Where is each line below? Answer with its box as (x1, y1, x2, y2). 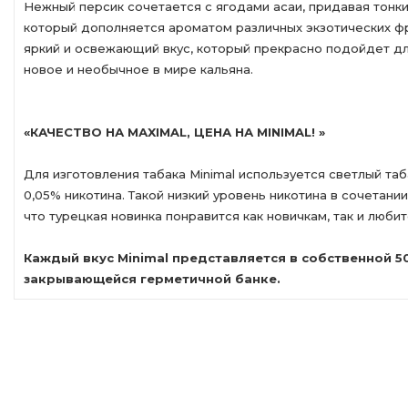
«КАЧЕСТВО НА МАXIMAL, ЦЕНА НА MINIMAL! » (24, 125, 325, 139)
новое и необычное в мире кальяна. (24, 62, 253, 76)
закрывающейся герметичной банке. (24, 271, 280, 286)
